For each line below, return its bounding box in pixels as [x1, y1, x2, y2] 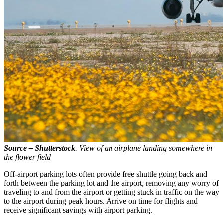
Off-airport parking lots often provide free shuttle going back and [4, 169, 207, 178]
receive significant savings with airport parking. [4, 205, 152, 214]
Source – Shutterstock [4, 143, 75, 152]
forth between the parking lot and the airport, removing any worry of [4, 178, 219, 187]
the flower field [4, 152, 51, 161]
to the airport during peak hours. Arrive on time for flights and [4, 196, 198, 205]
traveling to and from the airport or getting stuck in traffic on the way [4, 187, 219, 196]
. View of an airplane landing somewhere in [75, 143, 212, 152]
